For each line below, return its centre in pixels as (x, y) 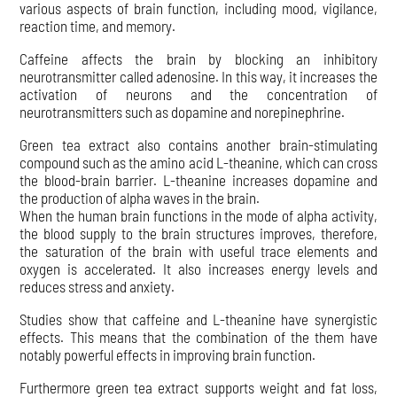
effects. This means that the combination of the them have (198, 336)
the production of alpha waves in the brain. (140, 197)
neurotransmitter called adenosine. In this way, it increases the (198, 76)
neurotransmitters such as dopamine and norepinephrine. (183, 111)
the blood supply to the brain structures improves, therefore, (198, 233)
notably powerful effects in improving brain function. (168, 354)
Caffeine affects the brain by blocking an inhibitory (198, 58)
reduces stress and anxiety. (97, 286)
